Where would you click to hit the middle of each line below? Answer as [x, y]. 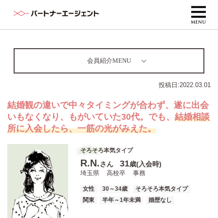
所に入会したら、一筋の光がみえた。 [82, 128]
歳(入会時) [146, 164]
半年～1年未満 [122, 200]
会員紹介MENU [109, 61]
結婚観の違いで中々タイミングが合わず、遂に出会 [108, 105]
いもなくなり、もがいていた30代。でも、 [91, 117]
